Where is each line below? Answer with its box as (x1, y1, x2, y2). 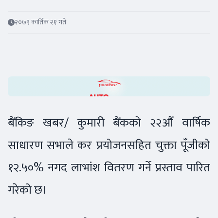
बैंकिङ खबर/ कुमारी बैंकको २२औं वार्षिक (8, 113, 210, 133)
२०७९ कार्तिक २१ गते (15, 16, 66, 28)
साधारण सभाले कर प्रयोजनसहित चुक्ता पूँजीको (8, 135, 210, 156)
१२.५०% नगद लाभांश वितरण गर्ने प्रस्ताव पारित (8, 158, 210, 178)
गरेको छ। (8, 180, 52, 200)
